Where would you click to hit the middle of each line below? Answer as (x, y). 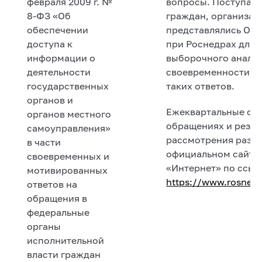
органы (44, 226)
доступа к (50, 44)
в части (44, 142)
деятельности (59, 72)
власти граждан (64, 254)
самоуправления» (69, 128)
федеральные (58, 212)
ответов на (52, 184)
